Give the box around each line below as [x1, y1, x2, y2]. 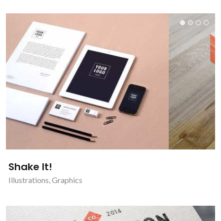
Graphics [52, 175, 82, 184]
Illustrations [8, 175, 49, 184]
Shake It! [8, 159, 52, 174]
